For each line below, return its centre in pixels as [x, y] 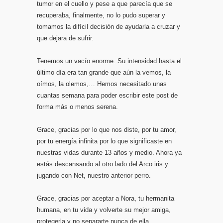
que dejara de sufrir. [65, 38]
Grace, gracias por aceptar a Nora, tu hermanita [106, 198]
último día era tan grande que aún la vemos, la [104, 72]
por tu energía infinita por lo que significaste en [104, 141]
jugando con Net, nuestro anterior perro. [94, 175]
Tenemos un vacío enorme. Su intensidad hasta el [109, 61]
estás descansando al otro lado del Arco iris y [103, 164]
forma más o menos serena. [77, 107]
